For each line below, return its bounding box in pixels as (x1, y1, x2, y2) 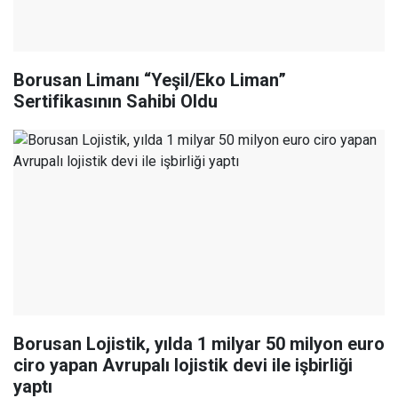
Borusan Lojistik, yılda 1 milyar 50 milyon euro (13, 333, 385, 355)
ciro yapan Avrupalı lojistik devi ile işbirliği (13, 354, 353, 377)
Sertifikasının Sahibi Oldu (13, 91, 218, 113)
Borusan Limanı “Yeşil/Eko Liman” (13, 69, 286, 92)
